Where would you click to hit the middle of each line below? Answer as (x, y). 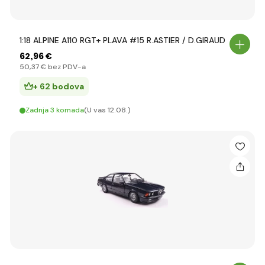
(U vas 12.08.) (107, 110)
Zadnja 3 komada (55, 110)
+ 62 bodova (59, 86)
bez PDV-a (66, 67)
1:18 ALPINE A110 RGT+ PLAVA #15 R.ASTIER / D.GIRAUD (122, 40)
